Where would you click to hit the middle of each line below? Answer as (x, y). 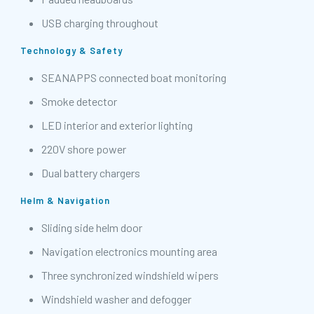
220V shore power (84, 149)
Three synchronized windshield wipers (130, 275)
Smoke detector (79, 102)
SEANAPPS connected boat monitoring (134, 78)
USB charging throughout (100, 23)
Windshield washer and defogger (116, 299)
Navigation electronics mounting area (129, 252)
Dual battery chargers (91, 173)
